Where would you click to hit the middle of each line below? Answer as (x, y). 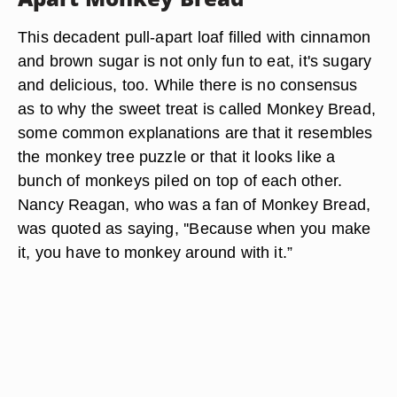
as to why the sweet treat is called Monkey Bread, (197, 109)
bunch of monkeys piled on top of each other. (180, 180)
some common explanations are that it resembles (195, 132)
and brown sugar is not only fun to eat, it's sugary (195, 61)
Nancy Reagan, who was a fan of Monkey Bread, (195, 204)
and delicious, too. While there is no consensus (188, 85)
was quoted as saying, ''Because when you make (195, 228)
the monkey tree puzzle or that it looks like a (177, 156)
